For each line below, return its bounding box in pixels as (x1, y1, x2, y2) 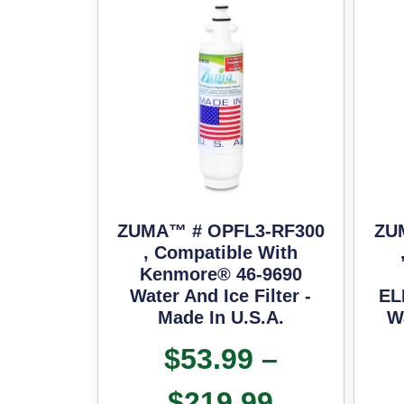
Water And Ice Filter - (130, 285, 312, 306)
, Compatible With (143, 242, 298, 262)
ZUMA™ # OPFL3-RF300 (116, 220, 325, 241)
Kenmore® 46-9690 (139, 263, 302, 284)
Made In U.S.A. (157, 307, 284, 327)
